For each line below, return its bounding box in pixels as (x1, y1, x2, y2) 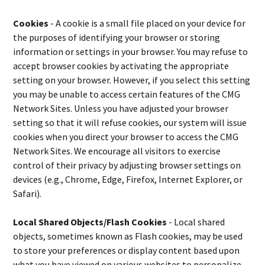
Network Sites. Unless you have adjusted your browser (13, 102, 229, 114)
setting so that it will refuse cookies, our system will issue (13, 117, 247, 128)
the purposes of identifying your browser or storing (13, 31, 221, 43)
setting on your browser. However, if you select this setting (13, 74, 251, 86)
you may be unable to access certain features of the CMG (13, 88, 241, 100)
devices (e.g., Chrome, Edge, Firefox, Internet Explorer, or (13, 173, 243, 185)
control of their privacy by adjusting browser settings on (13, 159, 241, 171)
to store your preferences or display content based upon (13, 244, 240, 256)
